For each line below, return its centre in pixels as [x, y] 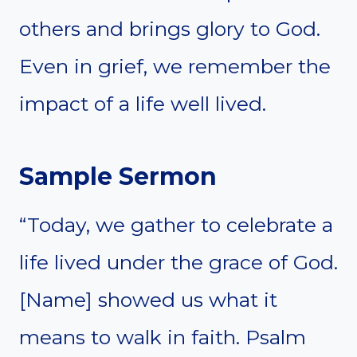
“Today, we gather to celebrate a [176, 224]
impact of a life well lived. [143, 103]
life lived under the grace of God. [178, 262]
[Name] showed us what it [148, 299]
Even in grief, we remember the [175, 66]
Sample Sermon [118, 176]
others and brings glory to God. [170, 28]
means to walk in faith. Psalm [163, 337]
